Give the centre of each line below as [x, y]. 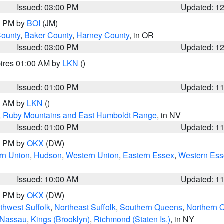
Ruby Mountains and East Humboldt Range [80, 115]
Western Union [92, 155]
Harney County [103, 35]
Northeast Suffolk [85, 207]
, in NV [169, 115]
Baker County [48, 35]
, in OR [142, 35]
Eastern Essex [149, 155]
